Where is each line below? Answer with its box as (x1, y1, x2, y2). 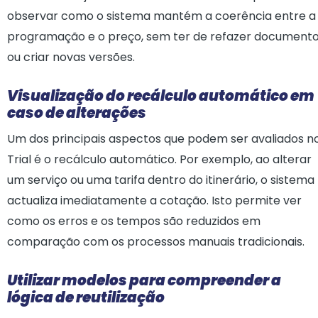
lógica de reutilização (7, 287, 165, 307)
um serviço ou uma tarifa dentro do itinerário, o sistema (7, 172, 314, 188)
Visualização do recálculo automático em (7, 86, 314, 106)
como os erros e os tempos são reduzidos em (7, 213, 261, 229)
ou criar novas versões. (7, 49, 135, 65)
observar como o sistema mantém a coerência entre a (7, 8, 316, 24)
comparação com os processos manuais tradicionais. (7, 234, 305, 250)
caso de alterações (7, 103, 146, 123)
